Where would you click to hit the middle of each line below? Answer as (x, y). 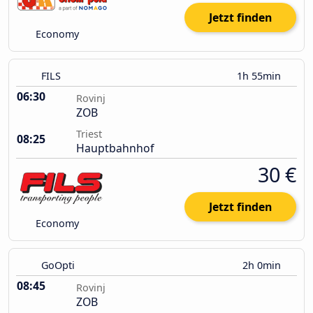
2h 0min (263, 265)
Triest (89, 134)
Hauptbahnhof (115, 148)
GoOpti (58, 265)
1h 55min (260, 76)
